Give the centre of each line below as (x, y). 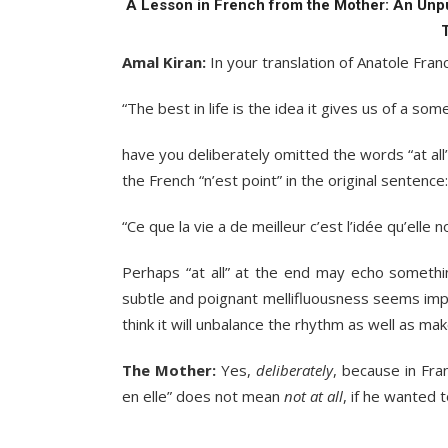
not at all (313, 396)
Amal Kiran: (164, 62)
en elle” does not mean (203, 396)
